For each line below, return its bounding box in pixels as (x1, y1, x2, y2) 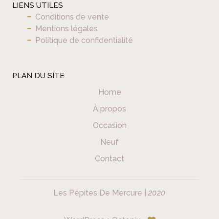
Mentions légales (35, 24, 98, 34)
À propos (93, 104, 126, 113)
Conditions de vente (35, 12, 109, 22)
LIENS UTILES (12, 1, 63, 10)
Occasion (92, 120, 127, 130)
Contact (95, 153, 124, 163)
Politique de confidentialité (35, 36, 133, 45)
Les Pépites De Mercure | (53, 188, 148, 198)
